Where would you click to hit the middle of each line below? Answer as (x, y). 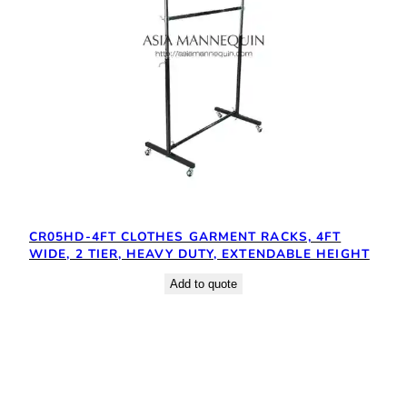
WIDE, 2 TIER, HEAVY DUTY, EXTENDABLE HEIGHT (199, 253)
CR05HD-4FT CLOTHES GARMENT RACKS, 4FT (185, 236)
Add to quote (203, 283)
